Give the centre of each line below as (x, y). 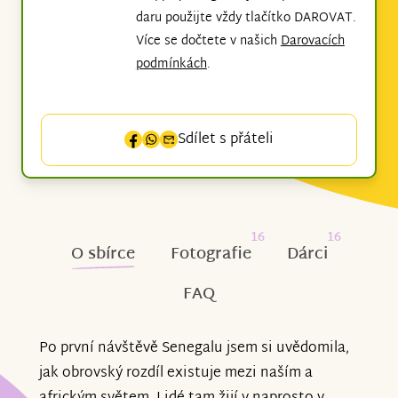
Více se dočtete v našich (208, 41)
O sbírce (103, 254)
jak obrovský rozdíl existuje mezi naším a (176, 373)
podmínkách (171, 64)
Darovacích (312, 41)
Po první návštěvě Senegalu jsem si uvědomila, (194, 348)
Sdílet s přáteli (226, 139)
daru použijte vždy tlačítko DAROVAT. (246, 18)
